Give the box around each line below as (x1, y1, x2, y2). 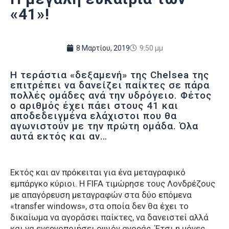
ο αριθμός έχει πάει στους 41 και (10, 99, 178, 111)
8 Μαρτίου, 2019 (76, 43, 130, 52)
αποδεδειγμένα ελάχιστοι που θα (10, 109, 177, 122)
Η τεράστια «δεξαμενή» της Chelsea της (10, 68, 209, 81)
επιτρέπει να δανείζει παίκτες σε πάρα (10, 79, 210, 91)
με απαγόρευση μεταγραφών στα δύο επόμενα (10, 190, 192, 200)
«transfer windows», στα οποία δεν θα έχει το (10, 201, 189, 212)
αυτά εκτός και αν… (10, 130, 107, 142)
